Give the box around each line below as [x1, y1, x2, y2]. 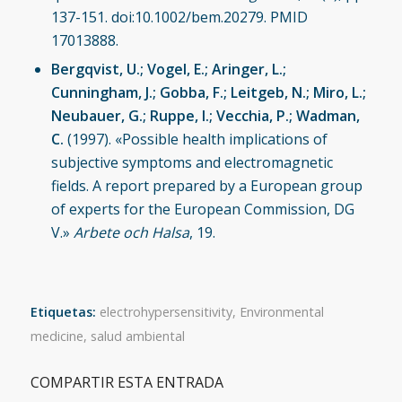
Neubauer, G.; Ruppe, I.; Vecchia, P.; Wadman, [50, 105, 360, 126]
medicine [30, 328, 83, 345]
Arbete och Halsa [73, 222, 189, 242]
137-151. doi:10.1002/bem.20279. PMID [50, 6, 308, 27]
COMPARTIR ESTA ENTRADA [30, 372, 223, 393]
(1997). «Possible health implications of [63, 128, 328, 149]
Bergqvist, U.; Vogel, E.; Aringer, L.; [50, 58, 286, 79]
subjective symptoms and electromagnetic [50, 152, 333, 172]
